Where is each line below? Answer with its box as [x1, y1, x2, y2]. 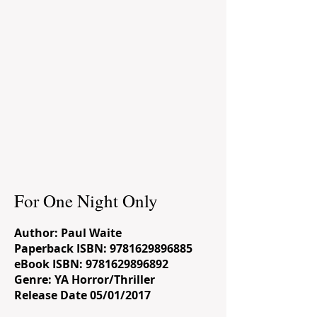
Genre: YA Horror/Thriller [14, 272, 155, 287]
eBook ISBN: [14, 256, 86, 272]
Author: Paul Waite [14, 225, 122, 241]
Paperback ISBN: [14, 241, 110, 256]
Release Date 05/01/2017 [14, 287, 151, 303]
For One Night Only [14, 189, 158, 212]
